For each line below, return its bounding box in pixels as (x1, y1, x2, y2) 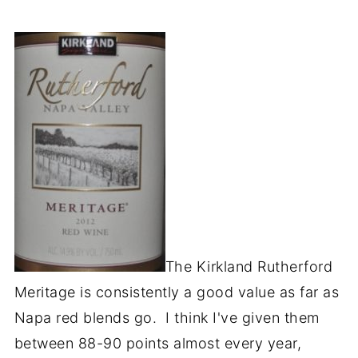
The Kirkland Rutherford (165, 258, 333, 275)
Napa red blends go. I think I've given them (14, 309, 320, 326)
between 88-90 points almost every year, (14, 335, 302, 352)
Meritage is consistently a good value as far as (14, 284, 340, 300)
